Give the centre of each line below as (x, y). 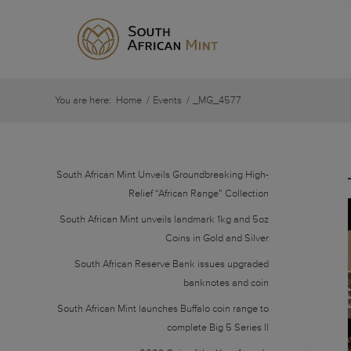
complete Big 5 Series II (217, 327)
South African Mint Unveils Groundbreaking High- (162, 175)
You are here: (83, 100)
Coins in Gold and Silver (217, 238)
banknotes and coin (226, 283)
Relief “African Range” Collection (198, 194)
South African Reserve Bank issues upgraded (171, 264)
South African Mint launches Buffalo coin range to (163, 309)
